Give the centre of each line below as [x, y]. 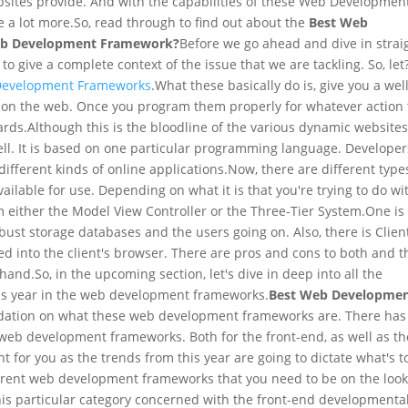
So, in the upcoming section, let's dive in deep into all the [209, 273]
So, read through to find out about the [190, 22]
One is [385, 210]
